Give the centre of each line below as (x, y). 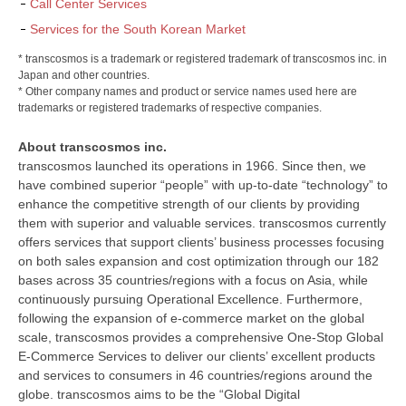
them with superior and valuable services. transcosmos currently (202, 223)
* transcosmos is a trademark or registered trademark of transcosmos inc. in (203, 59)
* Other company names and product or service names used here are (188, 92)
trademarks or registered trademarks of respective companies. (170, 108)
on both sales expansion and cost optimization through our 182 (198, 261)
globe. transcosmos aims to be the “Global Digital (159, 394)
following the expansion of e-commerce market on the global (191, 318)
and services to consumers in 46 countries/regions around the (195, 375)
